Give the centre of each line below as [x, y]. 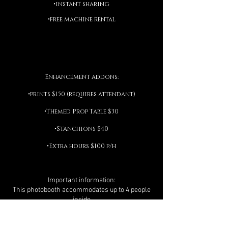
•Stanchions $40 [81, 129]
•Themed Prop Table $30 [81, 111]
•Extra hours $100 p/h [81, 146]
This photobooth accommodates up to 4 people [81, 190]
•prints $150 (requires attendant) [81, 94]
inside [81, 200]
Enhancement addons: [81, 77]
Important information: [81, 180]
